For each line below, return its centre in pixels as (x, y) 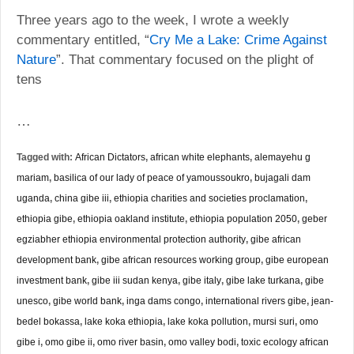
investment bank (52, 280)
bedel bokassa (48, 321)
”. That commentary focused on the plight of (185, 59)
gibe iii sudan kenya (135, 280)
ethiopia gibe (45, 218)
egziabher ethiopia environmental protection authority (131, 239)
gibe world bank (87, 300)
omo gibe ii (69, 341)
